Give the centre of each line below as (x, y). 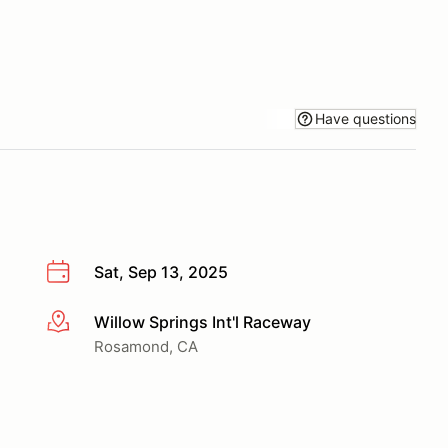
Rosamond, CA (146, 346)
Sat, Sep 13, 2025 (161, 272)
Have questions (365, 118)
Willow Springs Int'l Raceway (202, 321)
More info (81, 322)
